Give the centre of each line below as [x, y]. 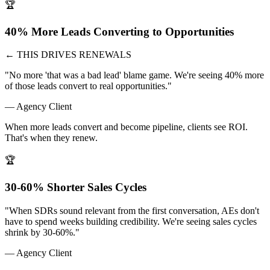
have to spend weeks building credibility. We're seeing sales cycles [131, 221]
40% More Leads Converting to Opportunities [119, 31]
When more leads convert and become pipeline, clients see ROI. [126, 127]
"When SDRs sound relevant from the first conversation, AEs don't [132, 210]
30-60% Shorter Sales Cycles [76, 187]
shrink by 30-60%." [42, 232]
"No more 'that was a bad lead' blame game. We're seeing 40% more [134, 75]
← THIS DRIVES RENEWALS [68, 55]
